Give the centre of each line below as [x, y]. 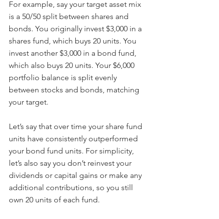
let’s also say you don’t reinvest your [71, 163]
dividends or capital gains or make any [76, 175]
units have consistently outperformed [74, 138]
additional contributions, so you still [72, 187]
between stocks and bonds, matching [75, 89]
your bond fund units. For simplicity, [72, 151]
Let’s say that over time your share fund [77, 126]
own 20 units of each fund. [54, 199]
